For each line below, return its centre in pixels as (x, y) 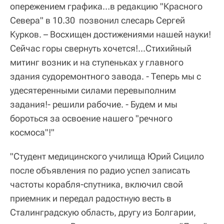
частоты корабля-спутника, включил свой (96, 184)
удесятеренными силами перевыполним (93, 90)
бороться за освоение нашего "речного (91, 118)
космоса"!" (32, 132)
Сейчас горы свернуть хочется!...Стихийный (101, 48)
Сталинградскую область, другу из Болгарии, (103, 212)
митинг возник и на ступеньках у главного (97, 62)
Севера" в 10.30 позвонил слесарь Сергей (97, 20)
